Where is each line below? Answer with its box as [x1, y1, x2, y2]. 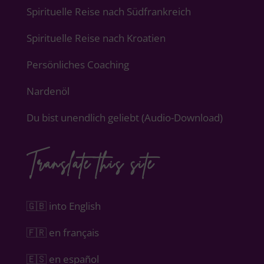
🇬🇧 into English [26, 199, 101, 213]
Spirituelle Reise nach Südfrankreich [26, 4, 191, 18]
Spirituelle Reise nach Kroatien [26, 31, 166, 45]
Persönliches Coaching [26, 57, 129, 71]
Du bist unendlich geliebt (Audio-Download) [26, 110, 223, 124]
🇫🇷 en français [26, 225, 99, 239]
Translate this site [26, 150, 154, 175]
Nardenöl [26, 84, 70, 98]
